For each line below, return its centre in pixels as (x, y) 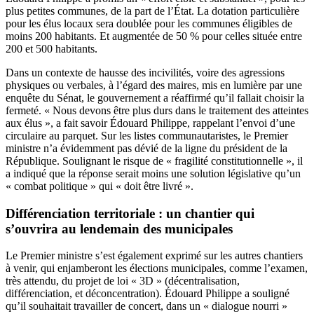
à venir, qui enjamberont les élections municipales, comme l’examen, (157, 268)
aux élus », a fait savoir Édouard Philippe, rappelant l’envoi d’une (150, 123)
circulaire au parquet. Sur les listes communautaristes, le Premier (147, 136)
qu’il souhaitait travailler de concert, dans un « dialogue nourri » (146, 306)
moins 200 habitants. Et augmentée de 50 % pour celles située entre (154, 36)
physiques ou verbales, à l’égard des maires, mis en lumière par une (154, 86)
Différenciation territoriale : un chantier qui (130, 213)
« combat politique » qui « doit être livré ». (100, 186)
